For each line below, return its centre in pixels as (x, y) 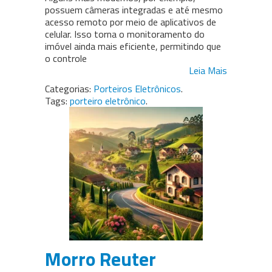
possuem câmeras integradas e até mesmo (134, 10)
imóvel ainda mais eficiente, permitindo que (133, 46)
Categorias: (68, 89)
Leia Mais (208, 71)
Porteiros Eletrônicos (137, 89)
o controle (66, 59)
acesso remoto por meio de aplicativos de (131, 22)
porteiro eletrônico (108, 101)
